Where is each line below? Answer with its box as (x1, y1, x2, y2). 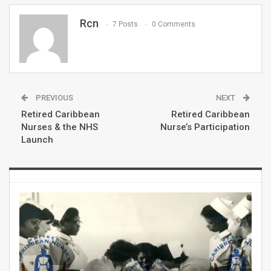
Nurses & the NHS (21, 121, 98, 132)
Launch (21, 134, 53, 145)
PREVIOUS (34, 93, 73, 102)
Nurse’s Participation (160, 121, 250, 132)
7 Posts (113, 20, 138, 29)
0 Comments (152, 20, 195, 29)
